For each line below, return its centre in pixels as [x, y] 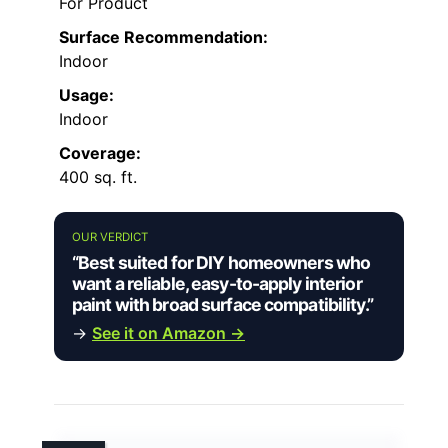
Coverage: [100, 153]
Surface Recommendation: [163, 37]
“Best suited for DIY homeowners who [221, 263]
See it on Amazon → [168, 333]
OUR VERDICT [110, 237]
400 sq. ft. [98, 177]
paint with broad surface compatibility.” [222, 305]
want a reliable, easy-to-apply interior [217, 284]
